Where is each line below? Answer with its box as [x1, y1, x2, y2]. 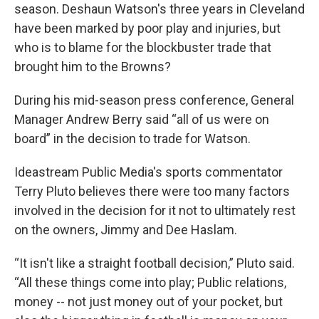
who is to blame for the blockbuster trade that [14, 40, 271, 55]
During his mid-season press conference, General [14, 93, 294, 108]
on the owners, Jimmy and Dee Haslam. [14, 222, 237, 237]
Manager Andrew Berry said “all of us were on [14, 112, 269, 127]
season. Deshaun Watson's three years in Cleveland [14, 1, 305, 16]
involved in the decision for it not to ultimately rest [14, 203, 296, 218]
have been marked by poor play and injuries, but [14, 21, 281, 36]
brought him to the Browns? [14, 59, 171, 74]
